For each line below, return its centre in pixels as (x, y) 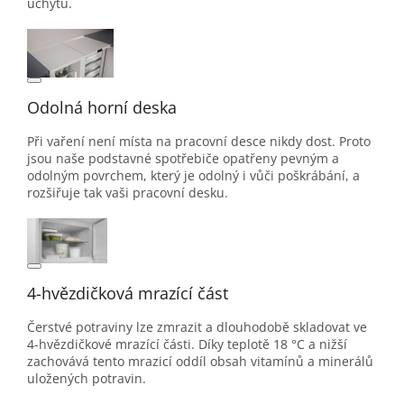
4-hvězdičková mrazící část (128, 293)
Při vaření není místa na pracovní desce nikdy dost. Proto (199, 141)
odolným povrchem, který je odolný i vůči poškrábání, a (193, 175)
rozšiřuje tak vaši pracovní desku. (128, 192)
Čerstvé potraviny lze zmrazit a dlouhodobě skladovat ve (197, 326)
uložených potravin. (87, 378)
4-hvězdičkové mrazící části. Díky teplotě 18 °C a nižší (187, 344)
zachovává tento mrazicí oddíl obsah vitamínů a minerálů (200, 361)
